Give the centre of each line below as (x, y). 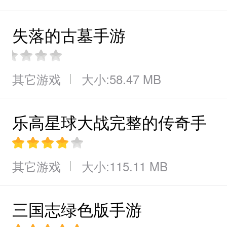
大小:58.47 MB (121, 79)
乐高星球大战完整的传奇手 (109, 122)
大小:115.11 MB (125, 166)
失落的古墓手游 (69, 34)
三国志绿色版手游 (77, 209)
